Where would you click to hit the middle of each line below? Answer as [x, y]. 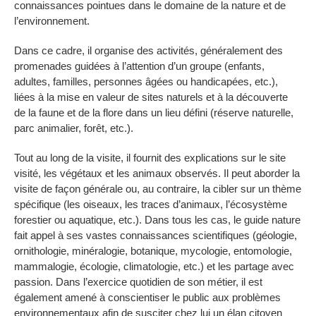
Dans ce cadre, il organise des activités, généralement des [148, 50]
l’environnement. [52, 21]
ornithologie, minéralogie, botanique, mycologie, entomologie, [153, 251]
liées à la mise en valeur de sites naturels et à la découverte [151, 97]
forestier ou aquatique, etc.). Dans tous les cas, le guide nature [157, 220]
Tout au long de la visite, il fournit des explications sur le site [150, 158]
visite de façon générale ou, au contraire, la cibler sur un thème [158, 189]
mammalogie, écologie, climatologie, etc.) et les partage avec [154, 266]
